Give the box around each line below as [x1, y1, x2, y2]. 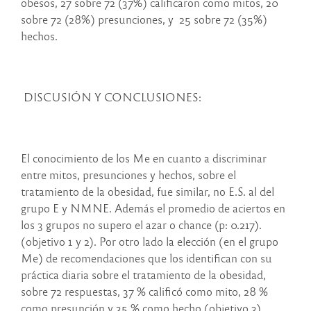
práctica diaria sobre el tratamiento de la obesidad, [21, 267, 266, 283]
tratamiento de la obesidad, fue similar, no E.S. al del [21, 184, 274, 199]
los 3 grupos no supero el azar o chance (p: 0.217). [21, 217, 262, 233]
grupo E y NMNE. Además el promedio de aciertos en [21, 201, 285, 216]
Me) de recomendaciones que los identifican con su [21, 251, 272, 266]
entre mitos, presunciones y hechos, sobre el [21, 167, 236, 183]
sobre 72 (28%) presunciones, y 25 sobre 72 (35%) [21, 12, 267, 27]
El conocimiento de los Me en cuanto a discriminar [21, 151, 267, 166]
